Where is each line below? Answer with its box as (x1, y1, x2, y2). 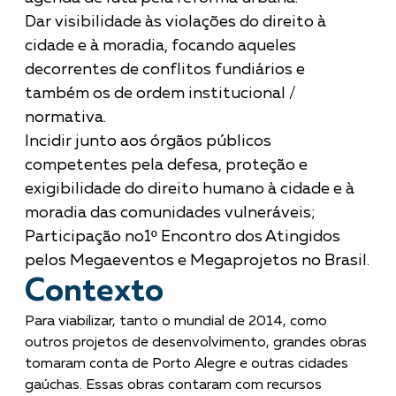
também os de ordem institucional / (25, 85, 296, 102)
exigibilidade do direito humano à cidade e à (25, 180, 354, 197)
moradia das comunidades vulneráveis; (25, 204, 316, 221)
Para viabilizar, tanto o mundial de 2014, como (25, 314, 327, 329)
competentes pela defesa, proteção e (25, 156, 308, 173)
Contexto (25, 275, 164, 308)
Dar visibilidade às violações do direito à (25, 13, 326, 30)
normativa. (25, 109, 106, 126)
